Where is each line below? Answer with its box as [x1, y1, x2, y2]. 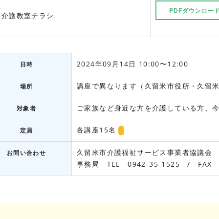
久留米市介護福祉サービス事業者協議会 [77, 148, 213, 157]
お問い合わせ [6, 149, 46, 157]
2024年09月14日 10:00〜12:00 [77, 59, 189, 68]
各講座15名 [77, 125, 116, 134]
